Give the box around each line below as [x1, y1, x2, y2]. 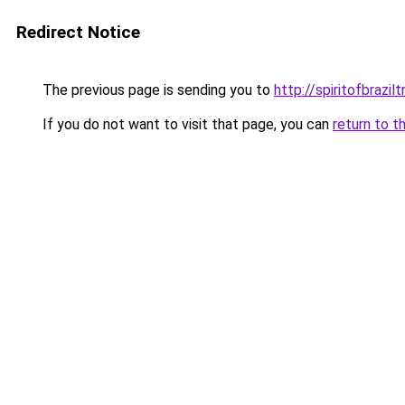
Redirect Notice [16, 22, 140, 42]
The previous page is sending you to [39, 81, 274, 99]
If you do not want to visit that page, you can [39, 116, 333, 133]
